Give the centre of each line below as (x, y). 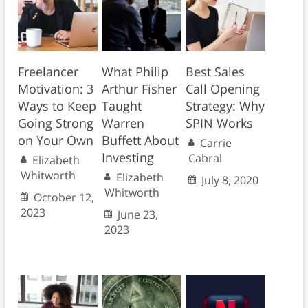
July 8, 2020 (230, 180)
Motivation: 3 (55, 89)
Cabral (205, 158)
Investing (128, 158)
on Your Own (55, 141)
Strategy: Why (225, 106)
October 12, (64, 198)
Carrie (216, 143)
